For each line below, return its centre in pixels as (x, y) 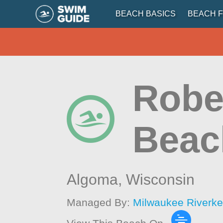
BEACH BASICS (145, 14)
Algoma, (97, 179)
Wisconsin (161, 179)
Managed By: (100, 202)
